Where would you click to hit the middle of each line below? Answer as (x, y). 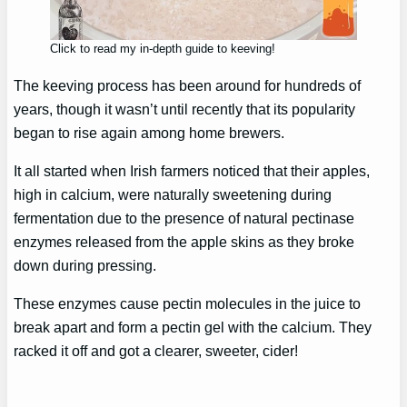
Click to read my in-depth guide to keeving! (163, 49)
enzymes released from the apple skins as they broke (184, 241)
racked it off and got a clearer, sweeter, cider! (156, 351)
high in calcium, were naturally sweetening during (173, 194)
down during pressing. (85, 265)
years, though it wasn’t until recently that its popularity (185, 109)
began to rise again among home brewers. (149, 132)
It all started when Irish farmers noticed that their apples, (192, 170)
